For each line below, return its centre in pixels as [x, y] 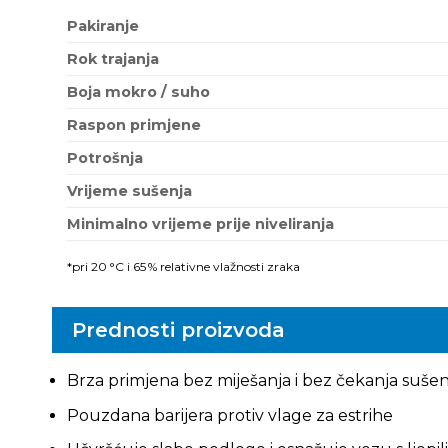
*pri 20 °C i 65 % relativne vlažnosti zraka [183, 267]
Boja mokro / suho [138, 92]
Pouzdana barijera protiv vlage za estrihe [229, 415]
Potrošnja [104, 158]
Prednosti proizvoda [178, 329]
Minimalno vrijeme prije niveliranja [200, 224]
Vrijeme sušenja [129, 191]
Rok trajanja [112, 59]
